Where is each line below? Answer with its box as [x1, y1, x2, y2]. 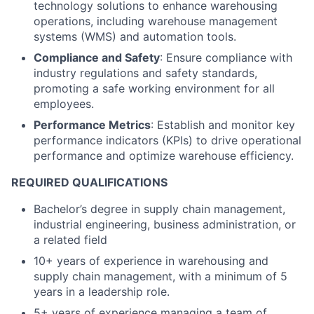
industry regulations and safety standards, [34, 66, 257, 81]
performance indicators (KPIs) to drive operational [34, 133, 301, 148]
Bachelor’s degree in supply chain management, [34, 202, 285, 217]
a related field [34, 233, 107, 247]
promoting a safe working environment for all [34, 81, 275, 96]
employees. [34, 97, 94, 111]
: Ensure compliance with [160, 50, 292, 65]
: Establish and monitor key [151, 118, 295, 132]
